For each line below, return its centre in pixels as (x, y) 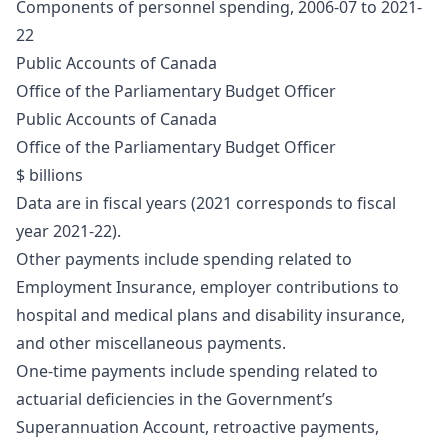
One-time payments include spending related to (197, 371)
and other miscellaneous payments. (151, 343)
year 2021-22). (68, 231)
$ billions (49, 175)
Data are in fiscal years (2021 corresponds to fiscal (206, 203)
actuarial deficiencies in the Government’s (174, 399)
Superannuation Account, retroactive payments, (197, 427)
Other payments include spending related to (184, 259)
